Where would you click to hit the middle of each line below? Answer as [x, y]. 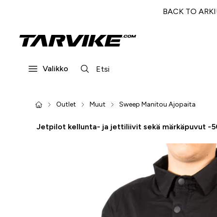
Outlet [66, 104]
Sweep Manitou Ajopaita [157, 104]
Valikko [55, 69]
